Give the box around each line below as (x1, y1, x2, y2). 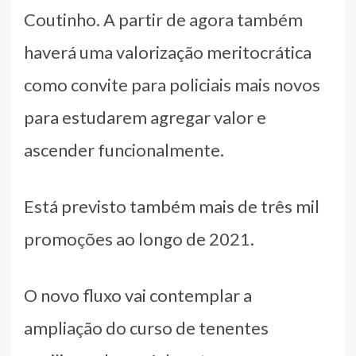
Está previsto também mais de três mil (24, 195, 319, 217)
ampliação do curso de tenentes (24, 316, 269, 339)
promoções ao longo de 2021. (24, 227, 254, 250)
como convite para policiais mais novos (24, 73, 320, 95)
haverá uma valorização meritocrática (24, 41, 311, 63)
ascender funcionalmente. (24, 138, 224, 161)
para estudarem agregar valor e (24, 106, 266, 128)
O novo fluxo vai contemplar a (24, 284, 252, 306)
